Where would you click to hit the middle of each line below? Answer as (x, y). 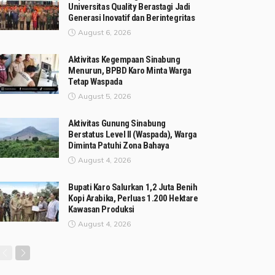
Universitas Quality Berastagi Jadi (129, 7)
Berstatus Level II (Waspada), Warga (133, 135)
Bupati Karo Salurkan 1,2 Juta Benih (133, 188)
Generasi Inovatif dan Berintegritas (132, 18)
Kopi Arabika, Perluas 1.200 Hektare (133, 199)
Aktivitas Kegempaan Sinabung (124, 60)
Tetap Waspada (95, 82)
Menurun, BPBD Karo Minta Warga (130, 71)
